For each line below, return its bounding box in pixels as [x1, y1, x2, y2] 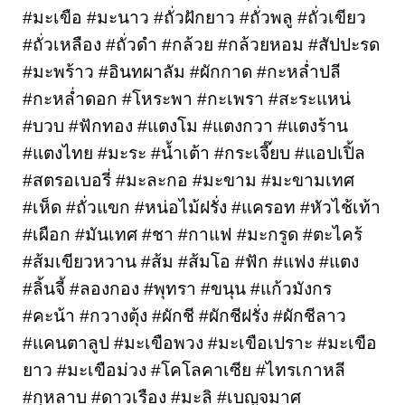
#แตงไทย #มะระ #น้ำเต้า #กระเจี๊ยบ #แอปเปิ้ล [23, 143, 365, 163]
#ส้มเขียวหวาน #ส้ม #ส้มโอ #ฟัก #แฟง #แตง [23, 251, 359, 271]
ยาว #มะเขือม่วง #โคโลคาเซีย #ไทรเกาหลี [23, 360, 345, 380]
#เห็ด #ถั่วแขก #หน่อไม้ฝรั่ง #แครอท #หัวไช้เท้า [23, 197, 381, 217]
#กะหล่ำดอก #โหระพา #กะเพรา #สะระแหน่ [23, 89, 351, 108]
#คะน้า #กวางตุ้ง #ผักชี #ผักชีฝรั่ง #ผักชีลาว [23, 306, 346, 325]
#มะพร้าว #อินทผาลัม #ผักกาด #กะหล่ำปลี [23, 61, 341, 81]
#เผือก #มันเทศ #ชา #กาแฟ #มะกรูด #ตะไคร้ [23, 224, 363, 244]
